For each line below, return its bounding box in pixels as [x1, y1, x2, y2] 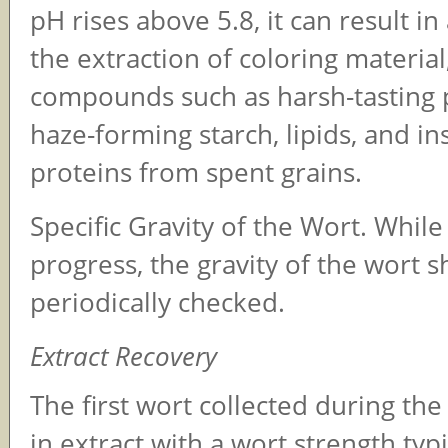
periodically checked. [30, 285, 285, 321]
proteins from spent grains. [30, 155, 362, 191]
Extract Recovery [30, 339, 217, 375]
